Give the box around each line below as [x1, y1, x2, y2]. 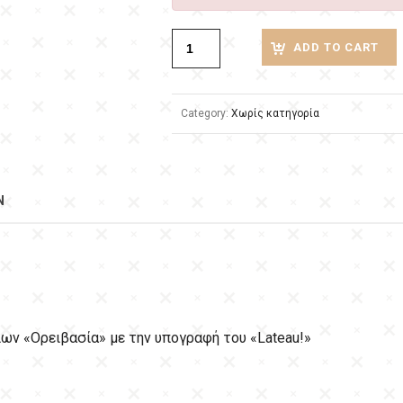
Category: [181, 107, 231, 120]
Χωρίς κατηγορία [231, 107, 319, 120]
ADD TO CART [293, 40, 379, 54]
